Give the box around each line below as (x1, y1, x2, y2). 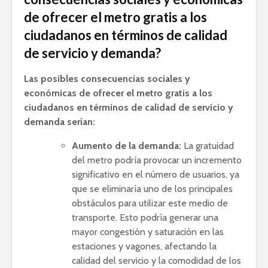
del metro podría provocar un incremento (72, 154, 242, 166)
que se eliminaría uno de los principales (72, 183, 233, 195)
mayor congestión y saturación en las (72, 226, 224, 238)
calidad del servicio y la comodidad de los (72, 255, 241, 267)
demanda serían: (24, 116, 95, 128)
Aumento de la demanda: (72, 140, 181, 152)
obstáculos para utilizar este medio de (72, 197, 228, 209)
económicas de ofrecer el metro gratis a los (24, 87, 212, 99)
